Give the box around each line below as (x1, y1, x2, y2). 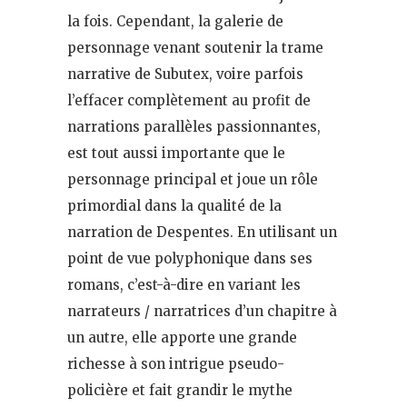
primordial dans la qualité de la (67, 196, 282, 214)
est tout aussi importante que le (67, 144, 285, 162)
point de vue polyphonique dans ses (67, 249, 313, 267)
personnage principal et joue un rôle (67, 170, 318, 188)
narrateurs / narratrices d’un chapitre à (67, 302, 337, 320)
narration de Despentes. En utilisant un (67, 223, 337, 241)
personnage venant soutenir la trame (67, 38, 323, 56)
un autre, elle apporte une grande (67, 328, 297, 346)
